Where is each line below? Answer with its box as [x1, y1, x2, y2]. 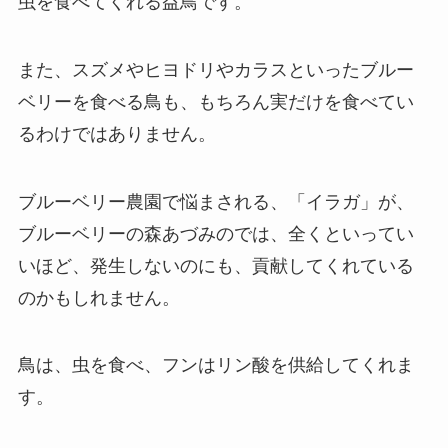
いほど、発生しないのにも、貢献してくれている [17, 255, 414, 276]
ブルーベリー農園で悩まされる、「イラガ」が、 [17, 191, 414, 212]
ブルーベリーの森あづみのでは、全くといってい [17, 223, 414, 244]
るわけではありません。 [17, 123, 216, 144]
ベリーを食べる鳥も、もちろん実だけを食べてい [17, 91, 414, 112]
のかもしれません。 [17, 287, 180, 308]
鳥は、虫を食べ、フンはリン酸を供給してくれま [17, 355, 414, 376]
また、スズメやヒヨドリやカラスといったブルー [17, 59, 414, 80]
